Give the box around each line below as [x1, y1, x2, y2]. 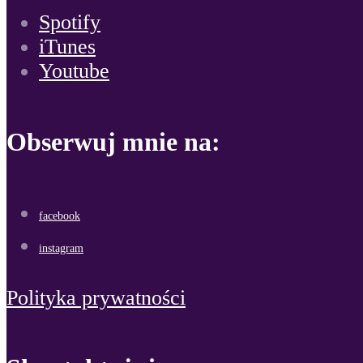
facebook [39, 210, 80, 223]
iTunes [39, 35, 96, 59]
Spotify [39, 11, 100, 35]
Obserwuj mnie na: [6, 126, 220, 156]
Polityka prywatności [6, 285, 186, 310]
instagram [39, 242, 83, 255]
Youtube [39, 59, 109, 83]
